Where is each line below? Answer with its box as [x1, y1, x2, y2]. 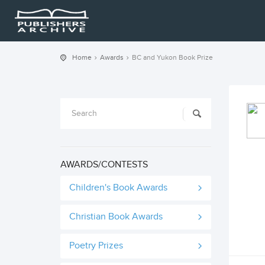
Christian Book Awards [69, 211, 163, 222]
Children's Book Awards [69, 182, 167, 193]
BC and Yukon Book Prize [132, 53, 213, 62]
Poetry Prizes [69, 240, 123, 251]
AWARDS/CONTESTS [60, 159, 148, 170]
